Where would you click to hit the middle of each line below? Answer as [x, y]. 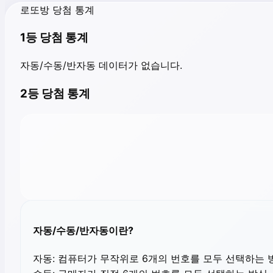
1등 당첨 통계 [54, 38]
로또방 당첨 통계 [57, 9]
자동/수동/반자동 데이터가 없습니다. [101, 66]
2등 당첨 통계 [55, 93]
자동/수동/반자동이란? [83, 230]
